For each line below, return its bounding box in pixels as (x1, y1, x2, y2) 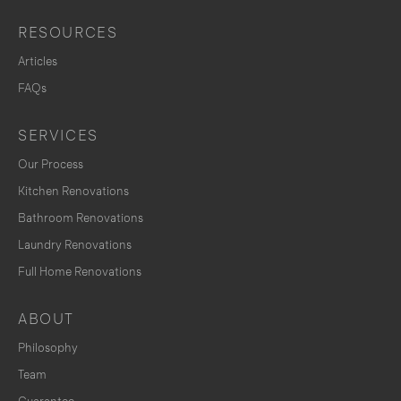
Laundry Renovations (18, 238, 132, 252)
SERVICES (18, 127, 98, 145)
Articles (18, 55, 57, 69)
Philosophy (18, 341, 78, 355)
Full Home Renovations (18, 265, 141, 279)
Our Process (18, 158, 83, 172)
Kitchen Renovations (18, 184, 129, 199)
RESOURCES (18, 24, 118, 42)
